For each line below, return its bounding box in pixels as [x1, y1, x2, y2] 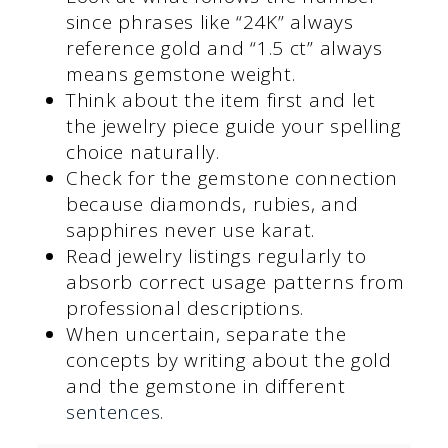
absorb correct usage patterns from [65, 268, 405, 295]
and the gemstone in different [65, 372, 346, 399]
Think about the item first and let [65, 86, 376, 113]
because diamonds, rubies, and [65, 190, 359, 217]
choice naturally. [65, 138, 220, 165]
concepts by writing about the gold [65, 346, 392, 373]
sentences [65, 398, 161, 425]
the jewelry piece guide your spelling [65, 112, 402, 139]
